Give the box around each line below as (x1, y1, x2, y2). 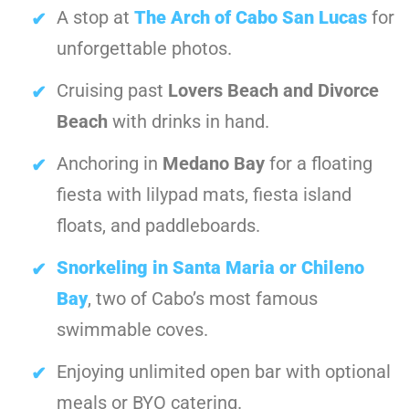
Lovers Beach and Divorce (168, 79, 379, 102)
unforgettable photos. (57, 37, 232, 60)
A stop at (57, 6, 134, 29)
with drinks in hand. (108, 110, 269, 133)
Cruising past (57, 79, 168, 102)
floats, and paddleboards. (57, 215, 260, 237)
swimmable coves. (57, 319, 208, 341)
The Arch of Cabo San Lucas (134, 6, 367, 29)
